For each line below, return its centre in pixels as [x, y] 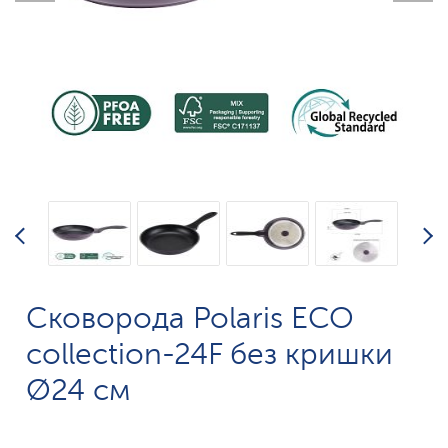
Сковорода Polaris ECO [190, 318]
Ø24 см [79, 390]
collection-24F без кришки [210, 354]
